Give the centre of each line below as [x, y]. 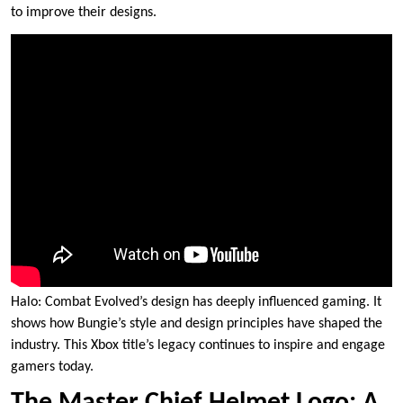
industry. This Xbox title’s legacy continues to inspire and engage [198, 345]
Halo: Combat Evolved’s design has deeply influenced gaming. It [196, 302]
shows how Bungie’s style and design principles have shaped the [197, 323]
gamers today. [52, 367]
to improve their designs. [84, 12]
